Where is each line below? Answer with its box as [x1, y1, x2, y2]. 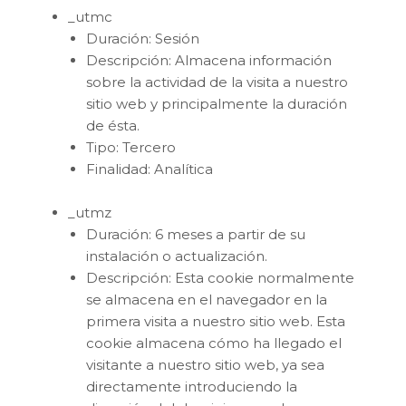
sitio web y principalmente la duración [86, 94, 347, 112]
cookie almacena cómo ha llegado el [86, 333, 342, 352]
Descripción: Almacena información [86, 51, 332, 69]
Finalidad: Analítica [86, 159, 213, 178]
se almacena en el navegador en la [86, 290, 327, 308]
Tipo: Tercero [86, 138, 176, 156]
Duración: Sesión [86, 29, 199, 47]
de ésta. [86, 116, 140, 134]
